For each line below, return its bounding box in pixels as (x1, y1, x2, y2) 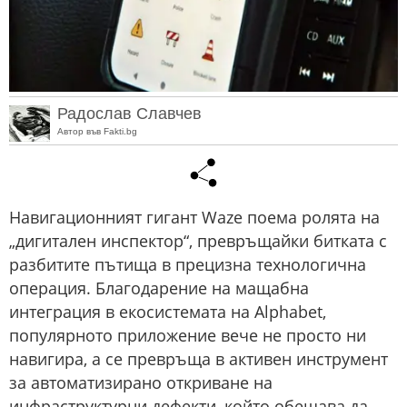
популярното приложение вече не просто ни (9, 324, 366, 347)
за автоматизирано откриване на (9, 372, 273, 394)
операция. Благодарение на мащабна (9, 277, 309, 300)
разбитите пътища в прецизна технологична (9, 253, 366, 276)
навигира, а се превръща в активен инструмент (9, 348, 388, 371)
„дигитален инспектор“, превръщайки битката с (9, 230, 387, 253)
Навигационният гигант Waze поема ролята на (9, 206, 380, 229)
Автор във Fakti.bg (57, 125, 137, 136)
